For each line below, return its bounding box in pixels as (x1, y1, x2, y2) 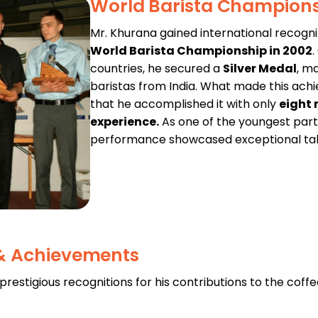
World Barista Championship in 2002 (89, 42, 312, 59)
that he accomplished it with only (89, 95, 279, 112)
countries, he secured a (89, 60, 223, 77)
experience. (89, 113, 159, 130)
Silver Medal (222, 60, 297, 77)
